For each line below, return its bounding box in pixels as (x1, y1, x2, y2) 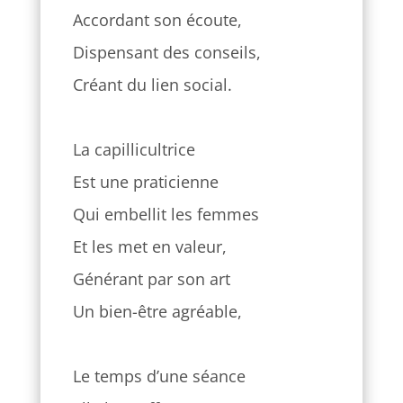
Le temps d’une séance (72, 365, 246, 388)
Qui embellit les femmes (72, 203, 259, 226)
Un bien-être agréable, (72, 300, 242, 323)
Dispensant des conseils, (72, 41, 261, 64)
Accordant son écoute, (72, 9, 242, 31)
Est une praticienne (72, 171, 219, 193)
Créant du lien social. (72, 74, 232, 96)
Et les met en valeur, (72, 236, 227, 258)
